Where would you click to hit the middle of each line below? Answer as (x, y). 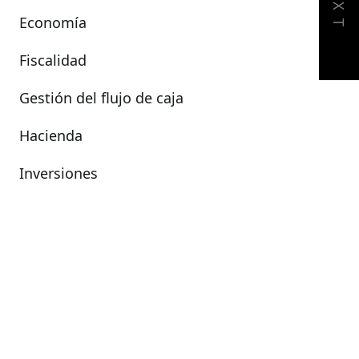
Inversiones (58, 173)
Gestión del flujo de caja (101, 98)
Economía (53, 22)
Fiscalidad (53, 60)
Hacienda (51, 135)
